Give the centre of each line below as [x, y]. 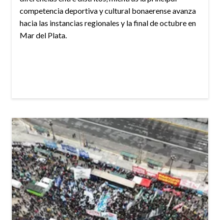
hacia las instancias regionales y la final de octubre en [108, 23]
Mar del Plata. [43, 35]
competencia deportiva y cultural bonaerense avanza [108, 11]
